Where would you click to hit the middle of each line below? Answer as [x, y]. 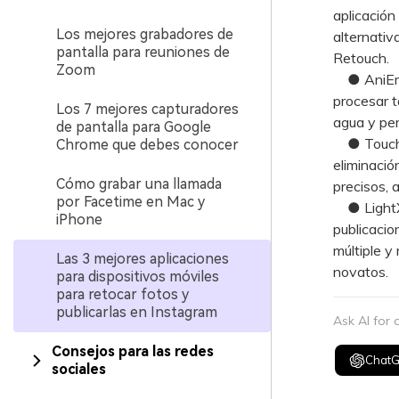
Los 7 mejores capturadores [147, 109]
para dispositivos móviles [138, 277]
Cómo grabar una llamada [139, 184]
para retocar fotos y [122, 294]
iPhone [79, 220]
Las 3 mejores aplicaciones [142, 259]
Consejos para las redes [132, 351]
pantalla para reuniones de [143, 52]
